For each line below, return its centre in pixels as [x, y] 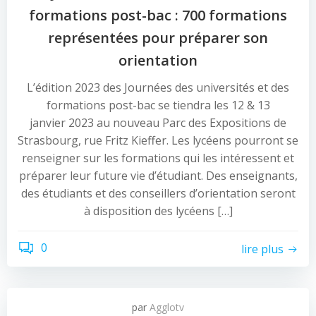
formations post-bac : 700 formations [158, 15]
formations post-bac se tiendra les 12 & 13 [158, 105]
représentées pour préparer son [158, 38]
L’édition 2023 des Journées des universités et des [158, 87]
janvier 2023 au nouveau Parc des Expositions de [158, 123]
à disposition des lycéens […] [158, 211]
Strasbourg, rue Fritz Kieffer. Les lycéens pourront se [158, 140]
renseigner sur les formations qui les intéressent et [158, 158]
